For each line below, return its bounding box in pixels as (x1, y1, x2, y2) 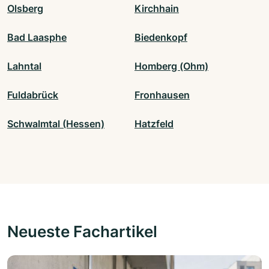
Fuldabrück (7, 88, 58, 101)
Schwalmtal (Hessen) (7, 117, 104, 130)
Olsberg (7, 2, 43, 14)
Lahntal (7, 59, 41, 72)
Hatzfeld (134, 117, 174, 130)
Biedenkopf (134, 31, 187, 43)
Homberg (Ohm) (134, 59, 208, 72)
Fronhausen (134, 88, 190, 101)
